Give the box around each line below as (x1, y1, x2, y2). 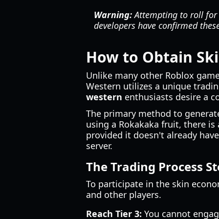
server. (86, 140, 112, 152)
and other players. (86, 189, 161, 200)
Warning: (94, 9, 132, 21)
